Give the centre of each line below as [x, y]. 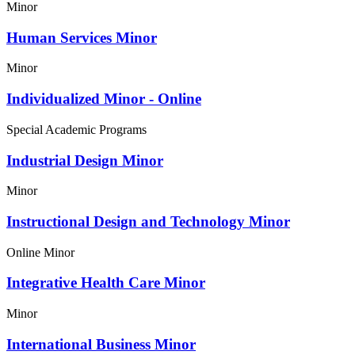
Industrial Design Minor [85, 160]
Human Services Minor [82, 37]
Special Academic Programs [76, 129]
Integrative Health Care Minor [106, 283]
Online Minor [40, 252]
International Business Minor [101, 344]
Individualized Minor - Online [104, 99]
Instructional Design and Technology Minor [148, 222]
